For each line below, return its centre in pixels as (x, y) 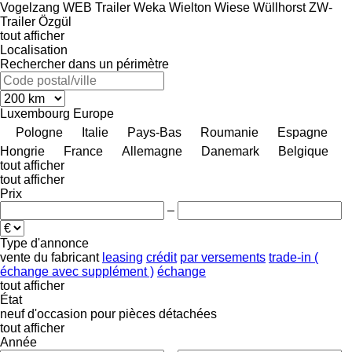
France (83, 151)
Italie (95, 132)
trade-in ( (293, 257)
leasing (123, 257)
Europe (93, 113)
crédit (161, 257)
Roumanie (229, 132)
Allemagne (152, 151)
